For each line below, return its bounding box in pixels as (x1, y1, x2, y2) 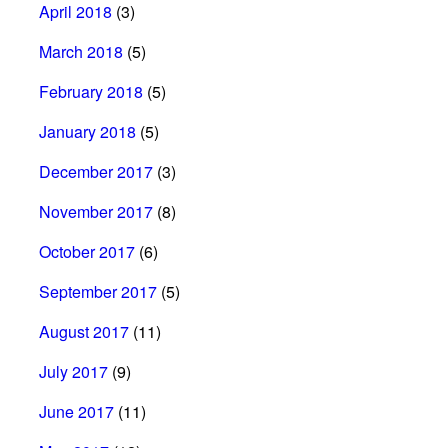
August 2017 (39, 319, 129, 343)
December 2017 (39, 159, 153, 183)
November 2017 (39, 199, 153, 223)
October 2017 (39, 239, 135, 263)
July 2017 (39, 359, 108, 383)
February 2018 (39, 79, 143, 103)
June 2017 (39, 399, 114, 423)
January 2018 (39, 119, 136, 143)
